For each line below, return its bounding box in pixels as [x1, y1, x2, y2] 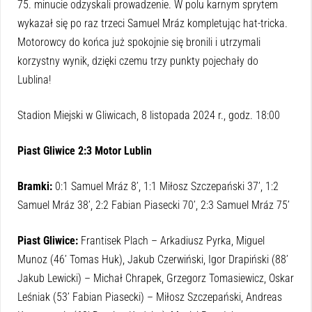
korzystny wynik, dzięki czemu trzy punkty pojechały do [17, 54, 258, 68]
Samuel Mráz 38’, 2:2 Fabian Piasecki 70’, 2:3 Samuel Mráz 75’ [17, 198, 290, 212]
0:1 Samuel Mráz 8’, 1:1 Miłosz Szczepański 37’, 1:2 [52, 179, 279, 193]
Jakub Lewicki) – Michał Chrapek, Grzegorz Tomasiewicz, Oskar [17, 271, 294, 285]
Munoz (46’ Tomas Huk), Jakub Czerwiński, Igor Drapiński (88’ [17, 252, 288, 266]
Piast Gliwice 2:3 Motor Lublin [17, 143, 152, 157]
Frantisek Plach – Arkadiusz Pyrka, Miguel [81, 233, 265, 247]
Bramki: [17, 179, 52, 193]
